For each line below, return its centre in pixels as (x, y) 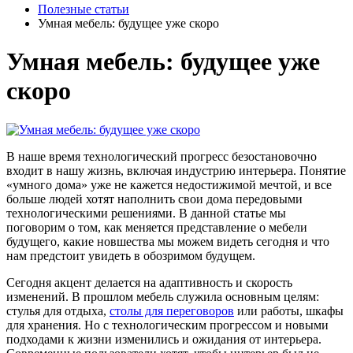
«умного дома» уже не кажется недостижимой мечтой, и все (169, 184)
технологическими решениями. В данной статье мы (146, 213)
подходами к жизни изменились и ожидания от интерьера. (164, 339)
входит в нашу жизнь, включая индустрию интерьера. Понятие (176, 170)
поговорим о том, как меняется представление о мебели (157, 227)
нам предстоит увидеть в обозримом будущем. (131, 255)
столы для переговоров (172, 310)
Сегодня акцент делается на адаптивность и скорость (149, 282)
